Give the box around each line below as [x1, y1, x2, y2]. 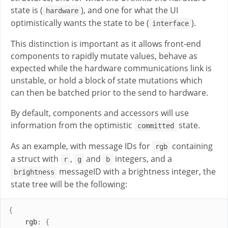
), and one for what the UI [81, 5, 179, 16]
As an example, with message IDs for [11, 140, 152, 152]
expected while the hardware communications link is [11, 63, 212, 74]
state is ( [11, 5, 43, 16]
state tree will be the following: [11, 179, 127, 190]
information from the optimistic [11, 120, 134, 131]
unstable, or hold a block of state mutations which [11, 75, 203, 87]
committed [137, 122, 174, 130]
